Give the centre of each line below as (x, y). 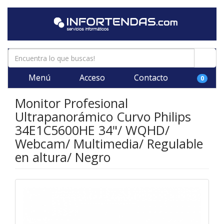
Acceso (91, 77)
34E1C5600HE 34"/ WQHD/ (92, 130)
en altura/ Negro (63, 157)
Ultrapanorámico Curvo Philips (103, 116)
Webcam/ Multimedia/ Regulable (109, 143)
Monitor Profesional (71, 103)
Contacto (150, 77)
